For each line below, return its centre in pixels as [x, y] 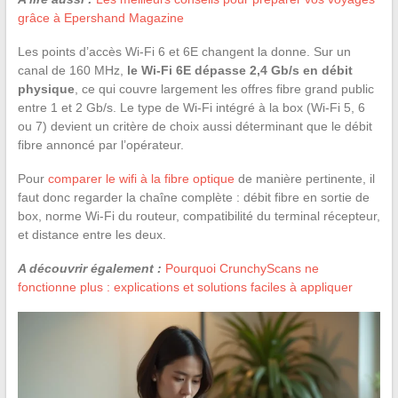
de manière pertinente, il [304, 178]
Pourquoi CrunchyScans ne [242, 268]
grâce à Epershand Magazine [100, 17]
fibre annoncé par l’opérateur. [100, 144]
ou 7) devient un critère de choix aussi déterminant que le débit [195, 126]
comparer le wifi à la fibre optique [141, 178]
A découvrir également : [89, 268]
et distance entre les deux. [92, 234]
